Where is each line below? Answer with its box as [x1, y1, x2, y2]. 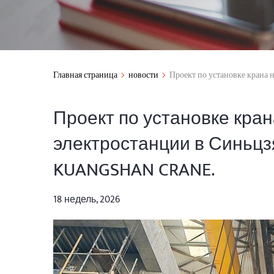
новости [128, 68, 158, 82]
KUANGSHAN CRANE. [53, 155, 215, 185]
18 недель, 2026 [53, 191, 120, 208]
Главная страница [53, 68, 117, 82]
